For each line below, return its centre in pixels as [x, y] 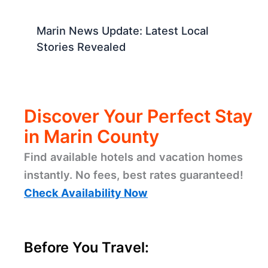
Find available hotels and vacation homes [133, 156]
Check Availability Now [86, 192]
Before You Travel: [86, 248]
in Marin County [92, 136]
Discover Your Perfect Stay [138, 116]
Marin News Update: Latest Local [123, 30]
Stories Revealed [81, 46]
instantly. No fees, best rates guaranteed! [134, 174]
